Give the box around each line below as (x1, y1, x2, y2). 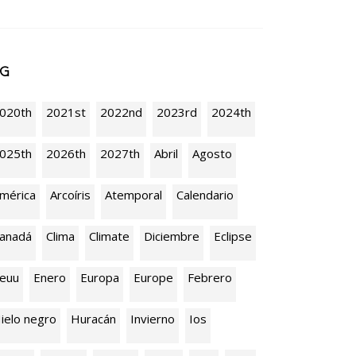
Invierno (130, 311, 175, 327)
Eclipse (214, 228, 252, 244)
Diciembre (144, 228, 199, 244)
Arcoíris (50, 187, 91, 203)
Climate (89, 228, 130, 244)
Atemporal (105, 187, 162, 203)
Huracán (71, 311, 116, 327)
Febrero (188, 269, 232, 285)
